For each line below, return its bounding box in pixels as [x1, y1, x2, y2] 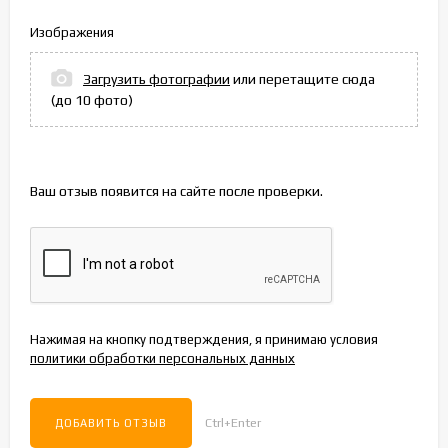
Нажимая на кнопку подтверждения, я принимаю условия [30, 332, 378, 348]
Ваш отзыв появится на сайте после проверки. [30, 183, 323, 200]
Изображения [30, 25, 114, 41]
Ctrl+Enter [205, 415, 261, 431]
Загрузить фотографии [83, 71, 230, 88]
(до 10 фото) [51, 92, 133, 109]
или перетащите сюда [230, 71, 375, 88]
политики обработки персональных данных [30, 351, 295, 367]
